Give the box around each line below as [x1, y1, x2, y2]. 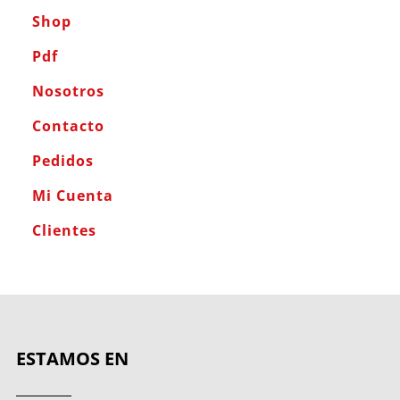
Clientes [31, 220, 96, 240]
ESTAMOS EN [15, 346, 129, 371]
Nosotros [31, 80, 104, 101]
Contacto [31, 115, 104, 136]
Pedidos [31, 150, 94, 171]
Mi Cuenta [31, 185, 113, 205]
